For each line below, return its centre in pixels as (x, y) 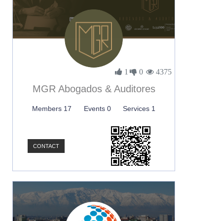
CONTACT (46, 146)
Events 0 (97, 109)
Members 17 (52, 109)
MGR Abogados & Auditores (94, 89)
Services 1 (139, 109)
